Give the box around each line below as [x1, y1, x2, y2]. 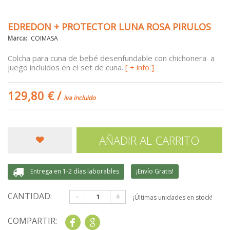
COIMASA [31, 33, 58, 43]
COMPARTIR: [8, 215, 57, 227]
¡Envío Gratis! [136, 167, 174, 176]
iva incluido [64, 93, 95, 102]
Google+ [101, 217, 132, 227]
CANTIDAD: [8, 190, 52, 202]
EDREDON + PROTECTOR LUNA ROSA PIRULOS [8, 20, 211, 33]
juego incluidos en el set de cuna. [8, 62, 123, 72]
